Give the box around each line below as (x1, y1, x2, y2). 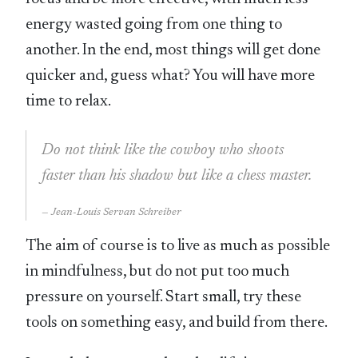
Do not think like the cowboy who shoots (42, 141, 284, 158)
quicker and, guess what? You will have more (26, 67, 316, 84)
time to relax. (26, 93, 112, 109)
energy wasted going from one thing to (26, 16, 283, 33)
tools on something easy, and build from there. (26, 314, 328, 331)
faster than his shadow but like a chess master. (42, 167, 316, 184)
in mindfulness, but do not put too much (26, 263, 290, 280)
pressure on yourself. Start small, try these (26, 288, 302, 305)
